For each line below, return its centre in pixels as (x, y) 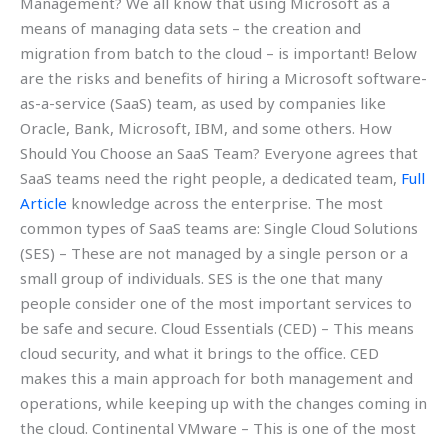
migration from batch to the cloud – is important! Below (218, 53)
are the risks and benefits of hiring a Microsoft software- (223, 78)
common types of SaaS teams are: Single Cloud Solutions (219, 228)
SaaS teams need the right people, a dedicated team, (210, 178)
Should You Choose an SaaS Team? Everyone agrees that (219, 153)
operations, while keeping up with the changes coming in (223, 403)
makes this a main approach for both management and (216, 378)
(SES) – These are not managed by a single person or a (214, 253)
